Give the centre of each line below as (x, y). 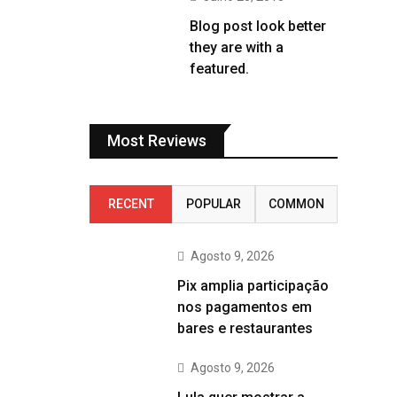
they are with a (237, 47)
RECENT (131, 204)
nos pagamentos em (245, 307)
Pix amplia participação (253, 286)
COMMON (296, 204)
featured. (219, 69)
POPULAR (213, 204)
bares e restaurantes (245, 328)
